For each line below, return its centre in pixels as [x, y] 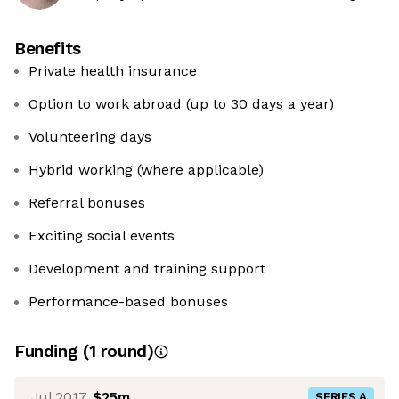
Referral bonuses [87, 203]
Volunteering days [90, 137]
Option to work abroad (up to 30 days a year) [181, 104]
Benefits [48, 49]
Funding [49, 352]
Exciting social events [102, 236]
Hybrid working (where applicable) [146, 170]
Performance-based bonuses [128, 302]
